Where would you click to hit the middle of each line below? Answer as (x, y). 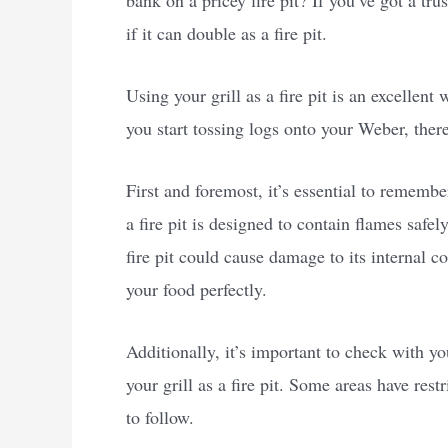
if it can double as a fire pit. (226, 33)
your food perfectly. (196, 289)
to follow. (160, 416)
